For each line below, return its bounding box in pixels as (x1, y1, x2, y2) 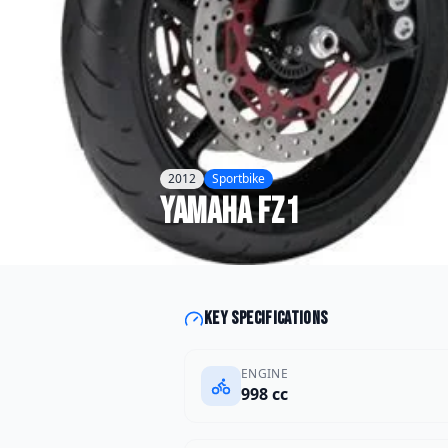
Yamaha (160, 191, 252, 234)
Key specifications (204, 308, 328, 329)
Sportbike (212, 170, 265, 187)
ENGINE (241, 365, 288, 382)
